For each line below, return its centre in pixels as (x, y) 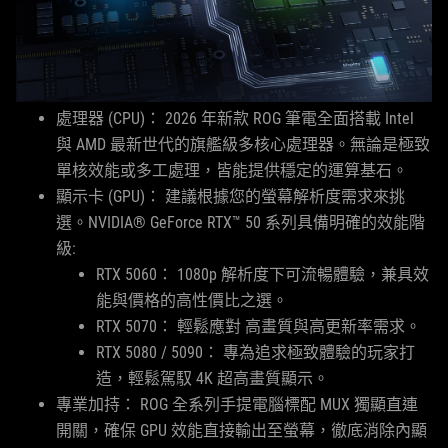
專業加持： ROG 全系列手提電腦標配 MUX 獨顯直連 (237, 404)
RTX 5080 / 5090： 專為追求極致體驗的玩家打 (255, 352)
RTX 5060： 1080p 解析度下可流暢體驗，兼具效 (262, 274)
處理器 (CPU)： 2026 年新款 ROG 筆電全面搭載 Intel (235, 118)
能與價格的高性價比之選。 (192, 300)
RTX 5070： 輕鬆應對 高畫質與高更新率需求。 (258, 326)
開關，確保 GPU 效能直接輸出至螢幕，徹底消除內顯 (241, 430)
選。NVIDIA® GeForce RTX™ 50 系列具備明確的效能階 (240, 222)
